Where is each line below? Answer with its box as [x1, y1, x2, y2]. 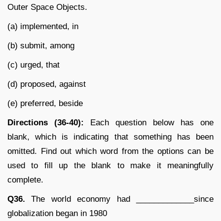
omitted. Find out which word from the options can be [7, 146, 214, 156]
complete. [7, 175, 43, 184]
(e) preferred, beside [7, 98, 83, 108]
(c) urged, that [7, 60, 60, 70]
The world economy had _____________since [25, 194, 214, 204]
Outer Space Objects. [7, 2, 87, 12]
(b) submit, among [7, 40, 74, 50]
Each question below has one [90, 117, 214, 127]
